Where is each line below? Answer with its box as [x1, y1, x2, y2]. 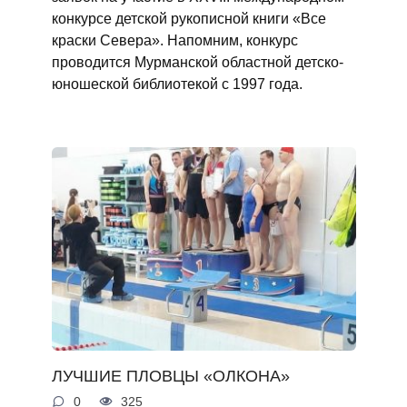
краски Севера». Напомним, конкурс [51, 32, 298, 49]
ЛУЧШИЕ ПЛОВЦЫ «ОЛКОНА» [51, 366, 290, 385]
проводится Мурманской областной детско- [51, 54, 343, 71]
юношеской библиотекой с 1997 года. [51, 75, 303, 93]
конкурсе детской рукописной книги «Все [51, 10, 326, 27]
